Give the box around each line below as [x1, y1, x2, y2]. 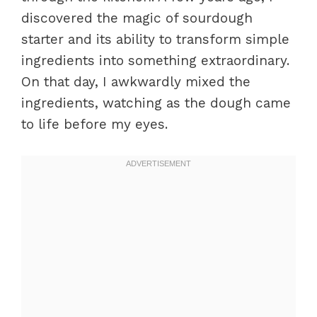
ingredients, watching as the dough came [21, 95, 291, 111]
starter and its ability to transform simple [21, 31, 289, 47]
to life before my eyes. [21, 116, 168, 132]
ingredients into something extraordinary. [21, 52, 289, 69]
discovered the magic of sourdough [21, 10, 253, 26]
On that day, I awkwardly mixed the [21, 74, 250, 90]
